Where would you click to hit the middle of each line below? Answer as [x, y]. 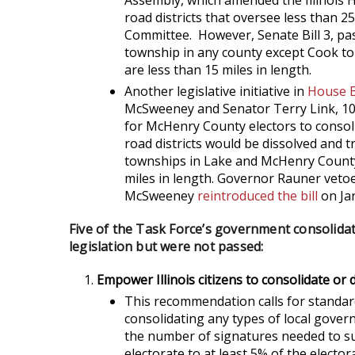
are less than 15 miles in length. [219, 70]
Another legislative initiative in [216, 91]
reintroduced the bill [258, 196]
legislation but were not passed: [166, 246]
